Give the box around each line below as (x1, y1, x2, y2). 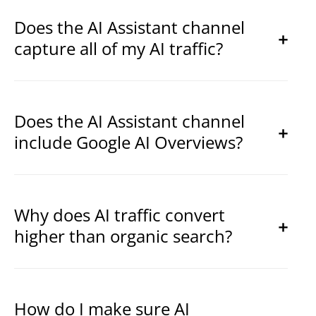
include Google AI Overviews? (13, 130, 243, 154)
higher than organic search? (13, 224, 232, 248)
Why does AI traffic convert (13, 202, 225, 226)
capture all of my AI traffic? (13, 36, 223, 60)
